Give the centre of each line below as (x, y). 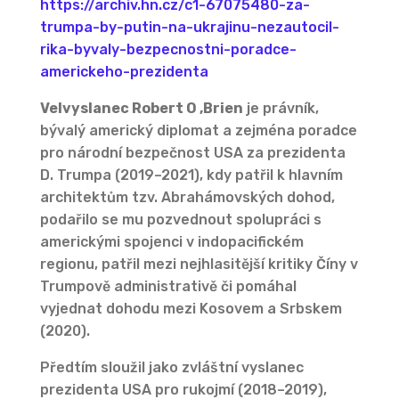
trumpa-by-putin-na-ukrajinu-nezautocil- (189, 28)
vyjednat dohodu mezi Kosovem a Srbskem (191, 309)
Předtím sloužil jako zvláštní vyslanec (171, 368)
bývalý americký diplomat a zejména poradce (198, 131)
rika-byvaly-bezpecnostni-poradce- (168, 50)
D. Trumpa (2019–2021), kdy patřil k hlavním (191, 175)
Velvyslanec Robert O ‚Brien (141, 109)
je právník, (281, 109)
